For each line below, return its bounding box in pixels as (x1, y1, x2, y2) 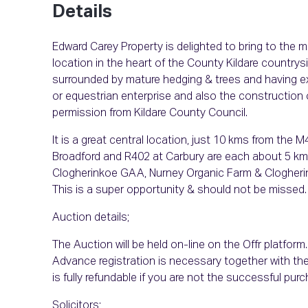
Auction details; (52, 212, 129, 224)
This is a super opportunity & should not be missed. (52, 185, 307, 197)
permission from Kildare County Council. (52, 108, 247, 120)
